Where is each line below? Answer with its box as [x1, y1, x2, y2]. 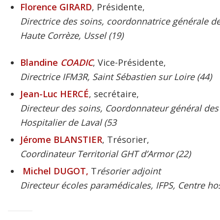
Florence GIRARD [20, 1, 92, 13]
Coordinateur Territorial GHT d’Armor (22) [20, 148, 191, 160]
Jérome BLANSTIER [20, 134, 103, 146]
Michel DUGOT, [20, 165, 91, 177]
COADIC [60, 56, 93, 69]
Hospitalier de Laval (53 [20, 116, 117, 129]
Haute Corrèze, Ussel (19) [20, 29, 124, 42]
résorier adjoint [97, 165, 161, 177]
